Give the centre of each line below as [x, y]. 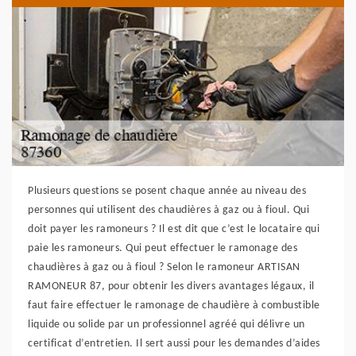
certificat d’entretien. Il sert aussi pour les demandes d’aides [174, 344]
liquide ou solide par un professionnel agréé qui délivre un [166, 325]
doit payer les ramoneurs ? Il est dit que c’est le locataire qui [174, 229]
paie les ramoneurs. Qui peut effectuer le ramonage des [163, 248]
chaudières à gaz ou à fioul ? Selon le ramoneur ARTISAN [164, 267]
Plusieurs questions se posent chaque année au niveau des [167, 191]
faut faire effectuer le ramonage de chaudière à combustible [174, 306]
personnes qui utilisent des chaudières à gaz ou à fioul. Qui [168, 210]
